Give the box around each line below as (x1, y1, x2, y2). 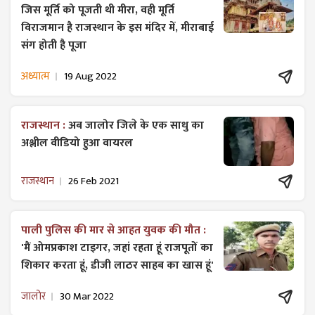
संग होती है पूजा (21, 35, 86, 55)
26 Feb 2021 (68, 172, 119, 191)
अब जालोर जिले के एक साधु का (68, 115, 204, 135)
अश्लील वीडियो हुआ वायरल (21, 133, 133, 153)
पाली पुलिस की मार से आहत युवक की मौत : (21, 220, 206, 240)
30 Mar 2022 (60, 288, 114, 306)
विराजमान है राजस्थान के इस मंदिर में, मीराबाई (21, 18, 214, 37)
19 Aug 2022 (64, 67, 117, 86)
